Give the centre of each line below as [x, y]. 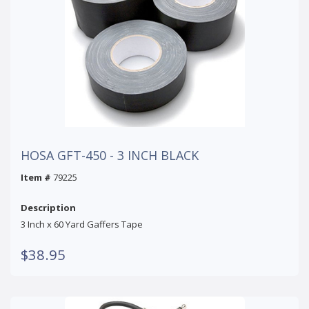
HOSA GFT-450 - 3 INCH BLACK [110, 155]
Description [48, 207]
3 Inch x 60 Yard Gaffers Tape [82, 224]
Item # [36, 177]
